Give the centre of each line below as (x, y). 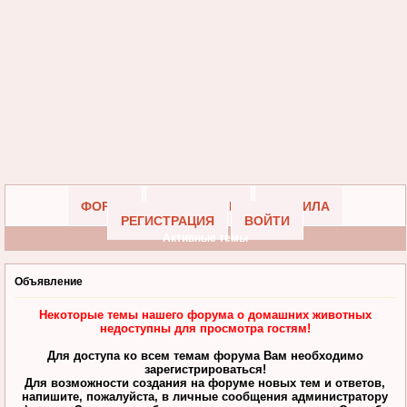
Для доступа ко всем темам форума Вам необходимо (205, 355)
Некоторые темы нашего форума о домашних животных (205, 314)
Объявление (49, 282)
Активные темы (205, 238)
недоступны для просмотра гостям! (205, 328)
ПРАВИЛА (298, 206)
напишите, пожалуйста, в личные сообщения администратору (205, 396)
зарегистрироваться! (205, 369)
